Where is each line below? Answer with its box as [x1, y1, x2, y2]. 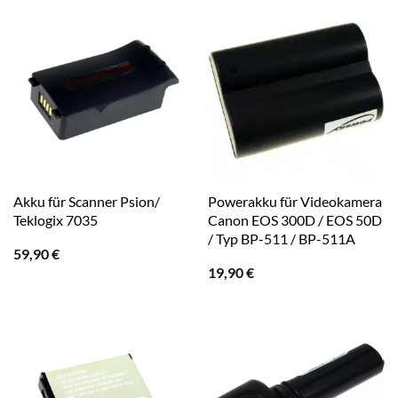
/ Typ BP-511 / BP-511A [207, 230, 355, 248]
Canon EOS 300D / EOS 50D [207, 211, 382, 229]
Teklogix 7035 [12, 211, 98, 229]
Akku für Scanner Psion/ [12, 193, 160, 211]
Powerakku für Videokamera [207, 193, 382, 211]
